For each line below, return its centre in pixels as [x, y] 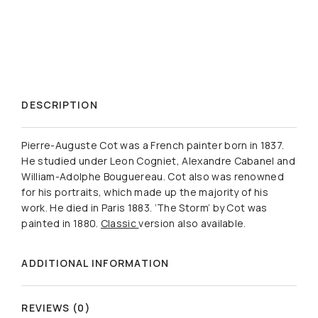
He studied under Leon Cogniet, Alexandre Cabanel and [159, 161]
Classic [120, 224]
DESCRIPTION [60, 105]
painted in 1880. [61, 224]
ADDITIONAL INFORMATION [95, 263]
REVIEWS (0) [56, 308]
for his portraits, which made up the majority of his [145, 192]
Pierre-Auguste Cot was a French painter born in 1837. [153, 146]
